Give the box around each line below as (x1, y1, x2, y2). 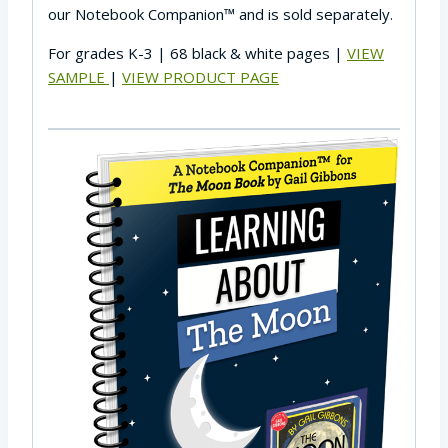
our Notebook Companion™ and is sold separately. (48, 3, 393, 24)
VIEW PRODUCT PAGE (122, 66, 279, 87)
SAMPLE (48, 66, 109, 87)
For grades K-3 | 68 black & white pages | (48, 42, 347, 63)
